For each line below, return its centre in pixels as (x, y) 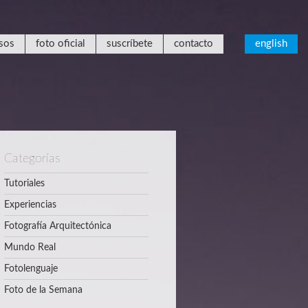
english (271, 44)
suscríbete (130, 44)
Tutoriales (24, 184)
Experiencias (30, 205)
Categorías (32, 159)
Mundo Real (30, 247)
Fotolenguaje (31, 269)
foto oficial (60, 44)
